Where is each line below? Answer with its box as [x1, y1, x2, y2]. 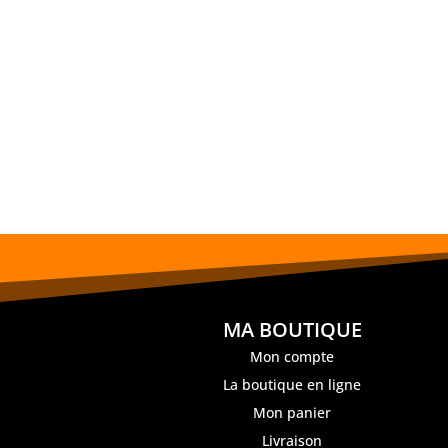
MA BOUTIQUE [222, 316, 362, 344]
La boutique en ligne [223, 375, 362, 395]
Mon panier [253, 403, 332, 423]
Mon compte [250, 347, 335, 367]
